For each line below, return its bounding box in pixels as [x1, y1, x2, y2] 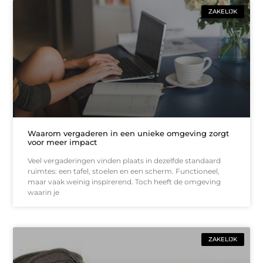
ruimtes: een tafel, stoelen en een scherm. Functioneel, [28, 167, 220, 176]
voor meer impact [28, 137, 97, 147]
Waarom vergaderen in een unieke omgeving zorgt [28, 129, 230, 139]
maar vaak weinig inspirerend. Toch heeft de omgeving [28, 177, 221, 187]
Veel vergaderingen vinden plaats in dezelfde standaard [28, 156, 221, 166]
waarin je [28, 188, 60, 197]
